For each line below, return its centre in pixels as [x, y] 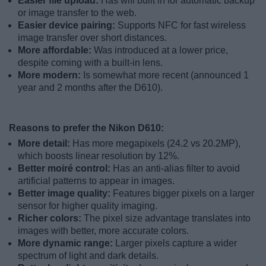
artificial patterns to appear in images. [96, 180]
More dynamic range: [66, 243]
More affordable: [56, 50]
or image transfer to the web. [77, 12]
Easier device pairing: [68, 25]
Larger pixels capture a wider [176, 243]
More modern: [50, 75]
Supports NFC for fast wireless [182, 25]
